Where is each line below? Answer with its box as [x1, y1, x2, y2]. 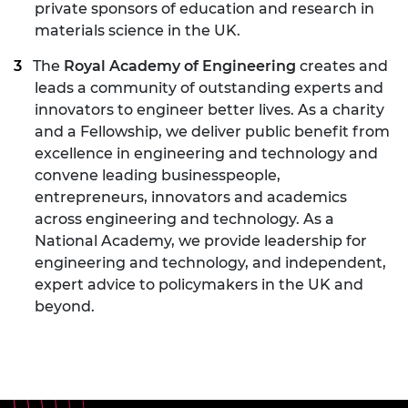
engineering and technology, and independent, [35, 254, 386, 272]
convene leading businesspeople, [35, 167, 280, 185]
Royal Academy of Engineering [64, 57, 300, 76]
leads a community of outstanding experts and [35, 79, 383, 97]
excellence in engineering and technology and [35, 145, 378, 163]
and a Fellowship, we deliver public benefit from [35, 123, 390, 141]
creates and [300, 57, 388, 76]
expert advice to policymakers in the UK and [35, 276, 363, 294]
